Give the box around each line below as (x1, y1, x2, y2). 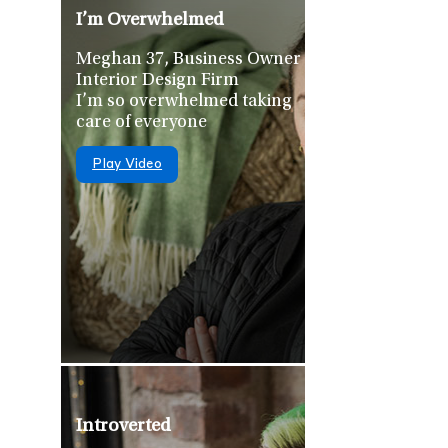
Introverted (76, 416, 172, 436)
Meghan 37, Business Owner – (76, 51, 315, 70)
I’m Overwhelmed (76, 10, 225, 30)
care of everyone (76, 114, 208, 133)
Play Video (92, 158, 163, 172)
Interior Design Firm (76, 72, 240, 91)
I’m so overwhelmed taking (76, 93, 293, 112)
